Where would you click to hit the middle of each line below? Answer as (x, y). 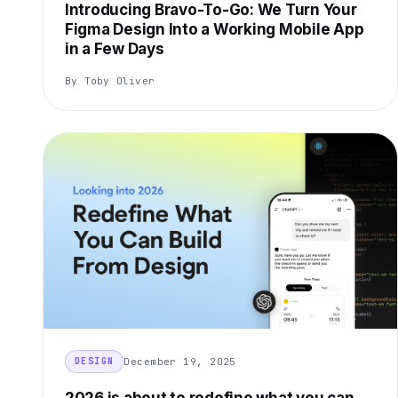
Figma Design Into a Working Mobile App (215, 30)
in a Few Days (115, 49)
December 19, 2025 (180, 361)
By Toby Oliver (110, 81)
